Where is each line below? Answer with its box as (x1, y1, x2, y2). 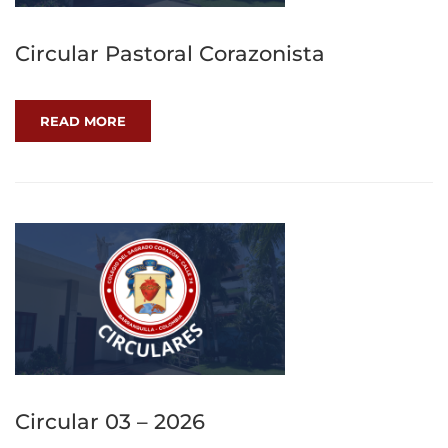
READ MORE (40, 113, 126, 130)
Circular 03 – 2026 (15, 409, 205, 435)
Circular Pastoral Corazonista (15, 41, 325, 67)
